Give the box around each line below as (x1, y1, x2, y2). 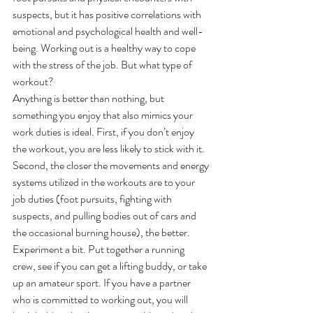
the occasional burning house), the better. (13, 224, 192, 240)
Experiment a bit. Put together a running (13, 240, 187, 257)
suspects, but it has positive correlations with (13, 6, 203, 22)
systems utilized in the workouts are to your (13, 173, 197, 190)
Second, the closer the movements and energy (13, 156, 211, 173)
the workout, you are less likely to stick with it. (13, 140, 205, 156)
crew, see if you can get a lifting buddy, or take (13, 257, 209, 274)
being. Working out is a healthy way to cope (13, 39, 198, 56)
